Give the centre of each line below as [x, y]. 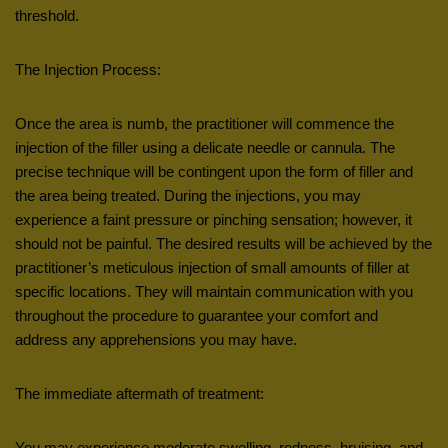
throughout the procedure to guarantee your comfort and [196, 315]
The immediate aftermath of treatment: [139, 393]
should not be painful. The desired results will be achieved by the [223, 243]
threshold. [47, 15]
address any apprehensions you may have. [156, 339]
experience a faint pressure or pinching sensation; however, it [213, 219]
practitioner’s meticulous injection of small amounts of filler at [212, 267]
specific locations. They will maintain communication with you [214, 291]
